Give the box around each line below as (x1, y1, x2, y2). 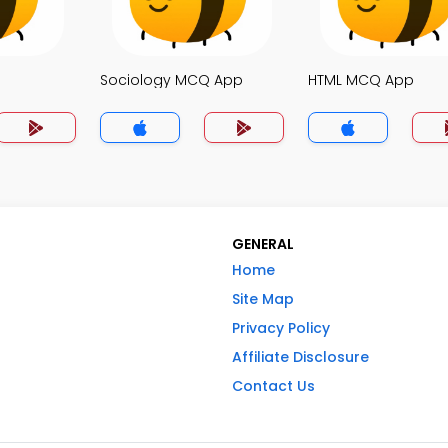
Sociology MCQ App (100, 70, 243, 90)
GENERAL (232, 234, 294, 254)
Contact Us (232, 376, 315, 396)
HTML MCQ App (308, 70, 414, 90)
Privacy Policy (232, 318, 330, 338)
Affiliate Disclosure (232, 347, 369, 367)
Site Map (232, 289, 294, 309)
